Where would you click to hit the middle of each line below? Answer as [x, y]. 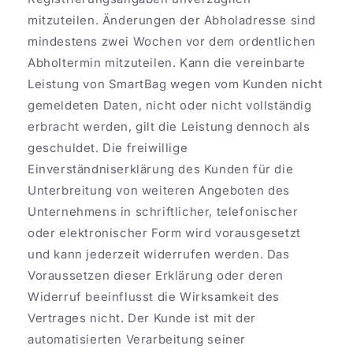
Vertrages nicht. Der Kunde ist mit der [142, 318]
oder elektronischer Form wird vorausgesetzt [164, 232]
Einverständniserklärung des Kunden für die [161, 169]
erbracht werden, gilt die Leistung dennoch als [169, 126]
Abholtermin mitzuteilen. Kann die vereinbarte [167, 62]
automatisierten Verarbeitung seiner [137, 339]
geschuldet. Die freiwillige [108, 147]
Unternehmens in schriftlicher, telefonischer [163, 211]
